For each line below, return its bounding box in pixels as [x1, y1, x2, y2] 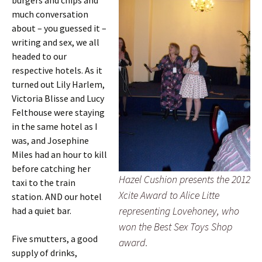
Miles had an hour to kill [12, 149, 107, 160]
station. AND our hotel [12, 191, 102, 202]
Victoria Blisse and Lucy [12, 92, 104, 104]
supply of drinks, [12, 247, 77, 258]
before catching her [12, 163, 91, 174]
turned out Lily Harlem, [12, 78, 105, 90]
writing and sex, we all [12, 36, 99, 48]
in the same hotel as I [12, 120, 98, 132]
